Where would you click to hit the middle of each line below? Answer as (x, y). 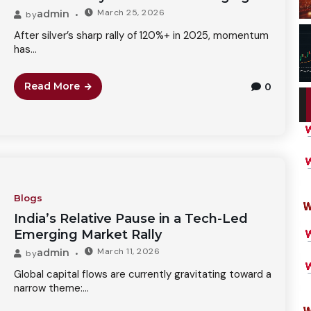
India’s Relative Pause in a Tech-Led (131, 218)
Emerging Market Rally (87, 234)
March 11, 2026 (129, 251)
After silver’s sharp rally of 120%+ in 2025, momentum (141, 35)
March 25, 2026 (131, 12)
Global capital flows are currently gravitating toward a (142, 274)
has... (25, 49)
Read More (52, 86)
